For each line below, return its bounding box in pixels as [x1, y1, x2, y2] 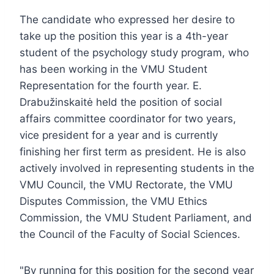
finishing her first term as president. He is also [20, 145, 246, 158]
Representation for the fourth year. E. [20, 79, 202, 92]
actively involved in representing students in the [20, 161, 254, 174]
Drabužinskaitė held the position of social [20, 95, 222, 108]
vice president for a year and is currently [20, 128, 218, 141]
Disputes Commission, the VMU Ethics [20, 194, 207, 207]
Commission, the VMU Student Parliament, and [20, 211, 252, 224]
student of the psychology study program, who [20, 46, 249, 59]
